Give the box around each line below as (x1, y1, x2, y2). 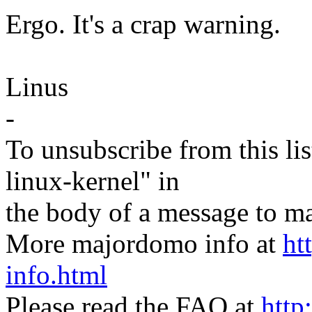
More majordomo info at (6, 228, 283, 259)
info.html (6, 260, 107, 290)
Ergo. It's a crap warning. (6, 9, 281, 40)
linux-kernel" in (6, 166, 180, 196)
